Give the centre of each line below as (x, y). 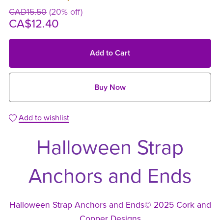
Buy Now (110, 87)
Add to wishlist (44, 118)
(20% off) (66, 12)
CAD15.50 (27, 12)
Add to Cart (110, 53)
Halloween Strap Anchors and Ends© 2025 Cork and (110, 205)
